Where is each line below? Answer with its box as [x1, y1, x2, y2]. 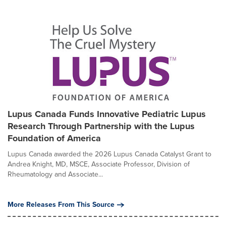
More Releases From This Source [8, 199, 115, 210]
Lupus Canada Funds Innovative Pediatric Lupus [8, 107, 206, 121]
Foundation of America [8, 132, 101, 145]
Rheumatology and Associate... [8, 169, 103, 180]
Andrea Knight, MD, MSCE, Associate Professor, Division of [8, 159, 190, 169]
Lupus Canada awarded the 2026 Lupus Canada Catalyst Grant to [8, 149, 211, 159]
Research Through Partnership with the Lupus [8, 120, 195, 133]
